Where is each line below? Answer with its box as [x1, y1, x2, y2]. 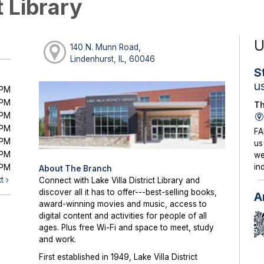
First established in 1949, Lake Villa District [39, 252, 198, 262]
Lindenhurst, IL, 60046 [70, 54, 156, 64]
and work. [39, 235, 77, 245]
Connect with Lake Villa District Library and [39, 176, 200, 186]
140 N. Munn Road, [70, 42, 141, 52]
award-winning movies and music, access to [39, 199, 207, 209]
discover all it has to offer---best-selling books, [39, 187, 217, 197]
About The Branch [39, 164, 113, 174]
